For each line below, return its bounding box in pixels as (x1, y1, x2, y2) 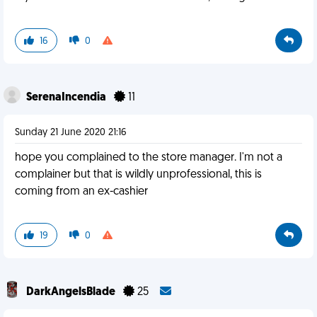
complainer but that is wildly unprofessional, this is (15, 169, 262, 180)
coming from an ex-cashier (15, 186, 148, 197)
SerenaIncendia (26, 92, 108, 103)
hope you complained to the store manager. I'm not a (15, 152, 282, 163)
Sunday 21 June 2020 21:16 (15, 127, 127, 138)
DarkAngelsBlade (26, 287, 117, 298)
